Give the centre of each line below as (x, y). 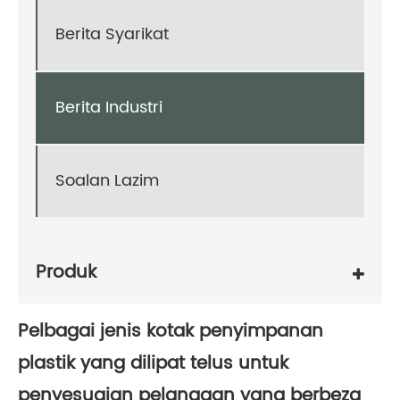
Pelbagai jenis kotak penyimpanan (171, 331)
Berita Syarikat (112, 35)
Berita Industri (109, 108)
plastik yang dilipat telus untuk (153, 363)
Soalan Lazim (107, 181)
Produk (66, 273)
